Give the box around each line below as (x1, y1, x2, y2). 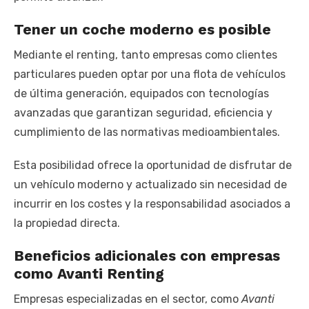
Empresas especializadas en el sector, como (14, 292, 241, 306)
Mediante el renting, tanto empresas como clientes (14, 48, 277, 62)
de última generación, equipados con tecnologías (14, 87, 269, 101)
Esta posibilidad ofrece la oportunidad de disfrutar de (14, 159, 292, 172)
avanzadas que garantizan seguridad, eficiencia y (14, 106, 272, 120)
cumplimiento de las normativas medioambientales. (14, 126, 280, 139)
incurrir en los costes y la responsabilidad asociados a (14, 197, 290, 211)
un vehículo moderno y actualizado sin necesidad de (14, 178, 287, 192)
